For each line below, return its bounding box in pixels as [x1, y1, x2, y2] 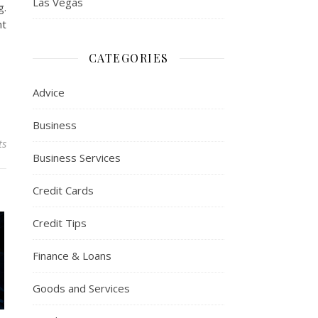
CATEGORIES [88, 50, 169, 65]
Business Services [33, 150, 121, 165]
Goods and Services [33, 281, 130, 295]
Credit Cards [33, 183, 94, 197]
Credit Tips [33, 216, 87, 230]
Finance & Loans [33, 248, 111, 263]
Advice [33, 85, 65, 99]
